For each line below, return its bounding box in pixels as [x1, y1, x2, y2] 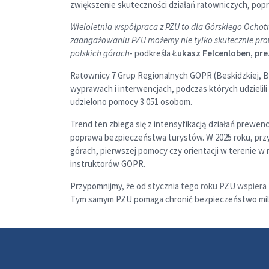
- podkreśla [130, 47, 172, 59]
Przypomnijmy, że [70, 180, 136, 192]
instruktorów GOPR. [70, 158, 151, 170]
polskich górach [70, 47, 130, 59]
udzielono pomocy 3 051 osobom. [70, 96, 194, 108]
